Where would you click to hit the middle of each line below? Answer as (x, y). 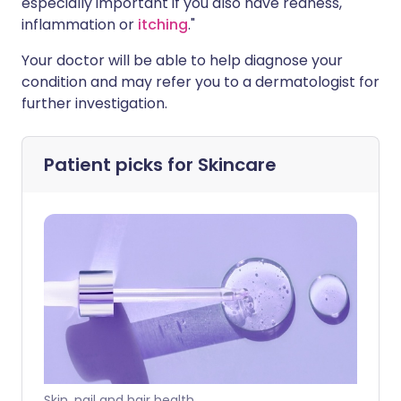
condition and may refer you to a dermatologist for (200, 82)
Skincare (237, 165)
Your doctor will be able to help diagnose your (182, 60)
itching (163, 25)
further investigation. (94, 103)
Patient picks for (121, 165)
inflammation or (80, 25)
